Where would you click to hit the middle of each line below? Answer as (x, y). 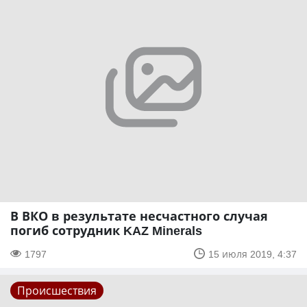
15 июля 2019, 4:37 (253, 254)
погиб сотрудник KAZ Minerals (106, 230)
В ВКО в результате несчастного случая (139, 216)
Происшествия (57, 290)
